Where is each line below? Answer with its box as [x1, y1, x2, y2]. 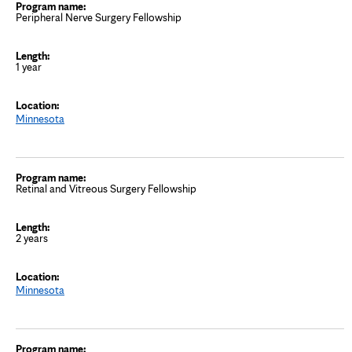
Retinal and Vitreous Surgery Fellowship [16, 181, 196, 195]
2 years [16, 231, 48, 244]
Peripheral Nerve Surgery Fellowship [16, 10, 181, 24]
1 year [16, 60, 42, 73]
